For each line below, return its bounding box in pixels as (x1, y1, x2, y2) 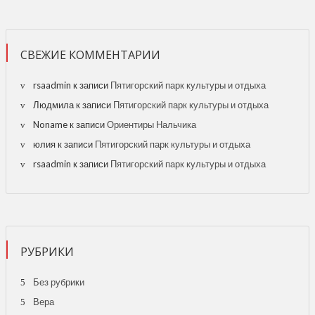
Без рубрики (33, 276, 84, 288)
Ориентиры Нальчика (107, 118, 196, 130)
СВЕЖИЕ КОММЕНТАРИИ (20, 46, 160, 63)
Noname (33, 118, 67, 130)
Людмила (33, 98, 74, 110)
